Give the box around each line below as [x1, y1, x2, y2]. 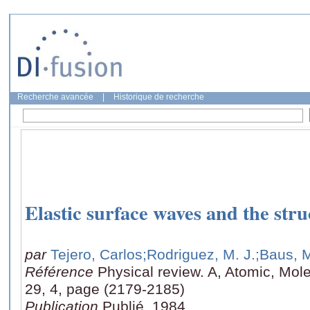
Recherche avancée [17, 92, 93, 102]
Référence [25, 263, 98, 280]
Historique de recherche [113, 92, 204, 102]
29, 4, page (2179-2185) [25, 280, 185, 297]
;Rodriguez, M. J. [143, 246, 255, 262]
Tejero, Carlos [51, 246, 143, 262]
